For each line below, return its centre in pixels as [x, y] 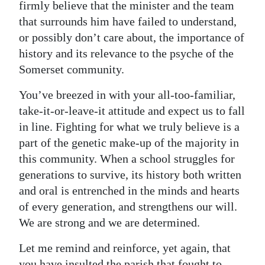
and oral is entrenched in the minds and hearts [129, 190]
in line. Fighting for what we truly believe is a [129, 126]
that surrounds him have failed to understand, [128, 21]
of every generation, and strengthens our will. [128, 206]
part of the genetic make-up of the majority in [129, 142]
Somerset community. [72, 69]
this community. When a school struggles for [127, 158]
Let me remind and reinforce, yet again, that [125, 248]
